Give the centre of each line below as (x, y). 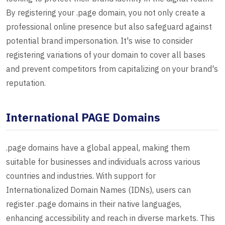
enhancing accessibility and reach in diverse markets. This (110, 218)
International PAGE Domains (83, 118)
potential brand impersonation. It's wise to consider (99, 41)
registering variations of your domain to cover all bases (106, 55)
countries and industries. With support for (81, 176)
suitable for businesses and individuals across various (103, 162)
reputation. (26, 83)
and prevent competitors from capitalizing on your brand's (112, 69)
